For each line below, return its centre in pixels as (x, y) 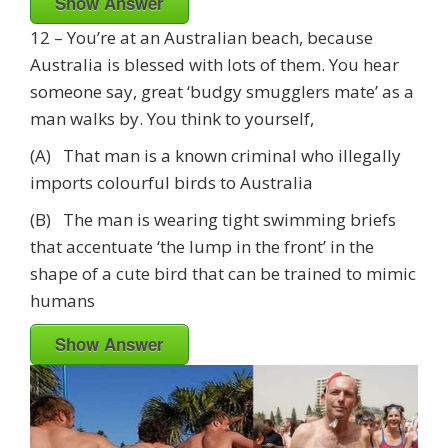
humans (62, 300)
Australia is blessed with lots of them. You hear (214, 64)
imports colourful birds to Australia (171, 182)
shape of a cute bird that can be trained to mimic (223, 273)
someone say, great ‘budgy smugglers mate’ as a (222, 91)
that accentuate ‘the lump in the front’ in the (202, 246)
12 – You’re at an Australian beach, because (201, 37)
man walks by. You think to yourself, (172, 118)
